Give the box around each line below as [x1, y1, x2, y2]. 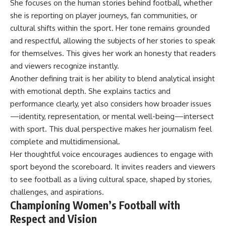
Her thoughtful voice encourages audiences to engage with [10, 149, 213, 159]
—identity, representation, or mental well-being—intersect [10, 111, 214, 122]
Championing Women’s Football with [10, 198, 180, 212]
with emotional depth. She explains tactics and [10, 86, 171, 96]
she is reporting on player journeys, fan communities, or [10, 11, 197, 21]
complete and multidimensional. [10, 137, 120, 147]
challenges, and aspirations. [10, 187, 104, 197]
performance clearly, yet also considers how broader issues [10, 99, 211, 109]
